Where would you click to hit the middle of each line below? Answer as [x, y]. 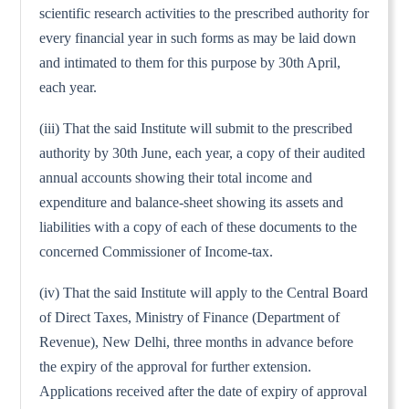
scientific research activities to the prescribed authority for [204, 13]
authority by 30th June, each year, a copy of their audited [203, 152]
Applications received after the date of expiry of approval [204, 391]
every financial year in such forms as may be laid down [198, 37]
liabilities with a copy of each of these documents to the [199, 226]
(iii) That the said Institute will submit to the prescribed [196, 128]
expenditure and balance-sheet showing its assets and [192, 202]
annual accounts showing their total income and [176, 177]
